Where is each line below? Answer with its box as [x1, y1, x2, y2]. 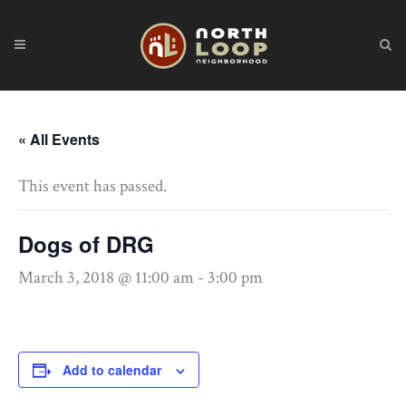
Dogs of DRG [18, 228, 154, 259]
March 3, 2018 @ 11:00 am [18, 266, 194, 289]
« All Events [18, 129, 100, 150]
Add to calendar [63, 361, 161, 379]
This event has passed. [18, 175, 167, 198]
